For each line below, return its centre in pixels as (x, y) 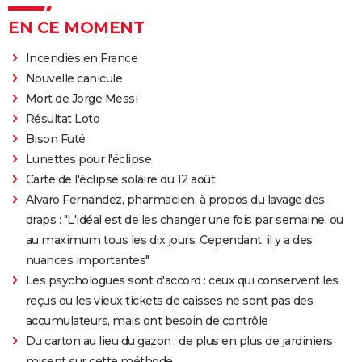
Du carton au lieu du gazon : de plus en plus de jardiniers (179, 341)
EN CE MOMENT (76, 28)
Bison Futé (55, 139)
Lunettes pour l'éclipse (88, 160)
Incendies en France (82, 59)
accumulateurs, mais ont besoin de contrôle (147, 321)
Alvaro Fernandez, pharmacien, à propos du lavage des (175, 200)
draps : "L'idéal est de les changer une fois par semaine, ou (184, 220)
